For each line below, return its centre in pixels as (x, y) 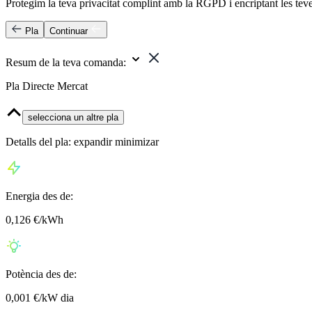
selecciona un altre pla (73, 118)
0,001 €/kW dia (40, 298)
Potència (26, 274)
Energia (24, 196)
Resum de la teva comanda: (66, 63)
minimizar (137, 142)
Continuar (69, 31)
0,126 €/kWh (34, 220)
